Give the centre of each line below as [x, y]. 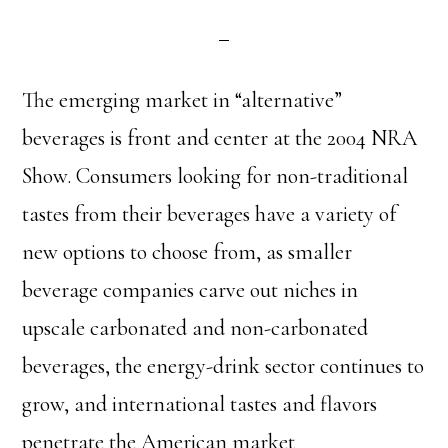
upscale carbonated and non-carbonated [195, 328]
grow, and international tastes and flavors [200, 404]
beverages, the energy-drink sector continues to [223, 366]
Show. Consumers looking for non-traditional [215, 176]
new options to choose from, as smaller [187, 252]
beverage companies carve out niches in [190, 290]
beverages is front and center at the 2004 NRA [220, 138]
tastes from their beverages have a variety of [209, 214]
